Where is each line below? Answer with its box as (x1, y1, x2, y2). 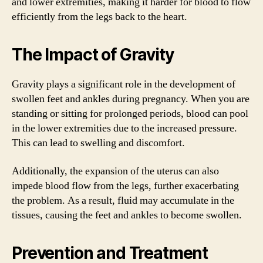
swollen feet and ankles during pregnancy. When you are (12, 92, 249, 106)
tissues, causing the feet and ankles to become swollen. (12, 208, 242, 222)
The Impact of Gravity (12, 45, 174, 65)
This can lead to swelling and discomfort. (12, 136, 185, 150)
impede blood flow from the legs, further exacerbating (12, 178, 239, 193)
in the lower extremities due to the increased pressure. (12, 122, 237, 135)
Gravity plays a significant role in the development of (12, 77, 235, 91)
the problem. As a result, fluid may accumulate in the (12, 193, 234, 207)
